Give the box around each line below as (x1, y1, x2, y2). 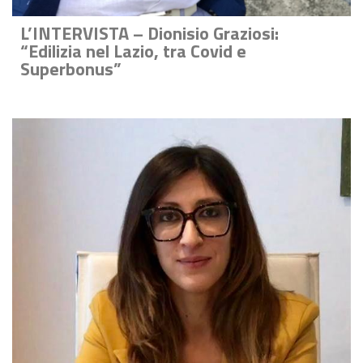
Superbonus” (20, 55, 122, 83)
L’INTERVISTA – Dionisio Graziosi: (20, 19, 279, 48)
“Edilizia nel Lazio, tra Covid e (20, 37, 246, 66)
